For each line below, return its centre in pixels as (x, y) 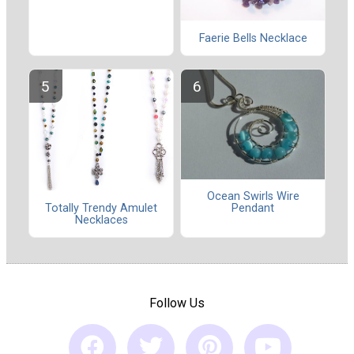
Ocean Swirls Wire (253, 197)
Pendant (253, 209)
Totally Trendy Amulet (101, 208)
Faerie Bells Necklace (253, 38)
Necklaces (101, 220)
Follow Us (177, 303)
